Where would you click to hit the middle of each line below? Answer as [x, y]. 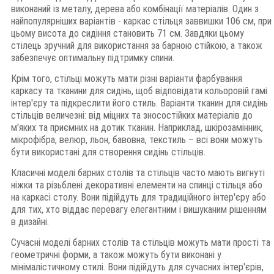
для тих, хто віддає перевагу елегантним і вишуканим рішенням [139, 210]
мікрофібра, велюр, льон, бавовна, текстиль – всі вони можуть [137, 140]
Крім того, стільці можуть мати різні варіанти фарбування [127, 79]
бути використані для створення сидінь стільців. [108, 152]
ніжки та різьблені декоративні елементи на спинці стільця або [137, 185]
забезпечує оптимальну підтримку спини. [93, 58]
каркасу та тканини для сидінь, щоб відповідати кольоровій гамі [139, 91]
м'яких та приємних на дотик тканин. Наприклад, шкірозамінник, [137, 128]
